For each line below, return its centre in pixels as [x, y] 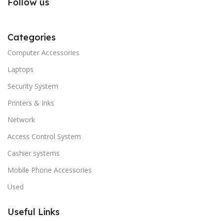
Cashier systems [34, 153]
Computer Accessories [43, 52]
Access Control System [44, 136]
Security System [33, 86]
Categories [32, 37]
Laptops [20, 69]
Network [21, 119]
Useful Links [34, 212]
